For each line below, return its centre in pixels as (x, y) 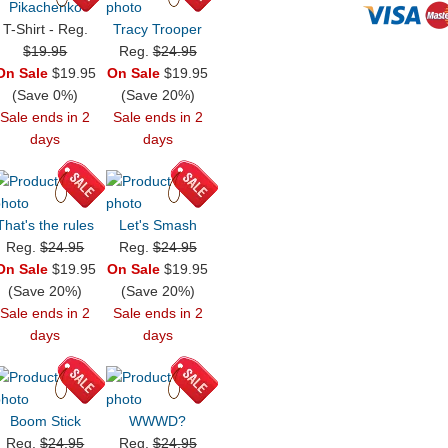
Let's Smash (157, 225)
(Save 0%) (45, 95)
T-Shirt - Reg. (45, 29)
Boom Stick (45, 421)
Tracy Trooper (158, 29)
